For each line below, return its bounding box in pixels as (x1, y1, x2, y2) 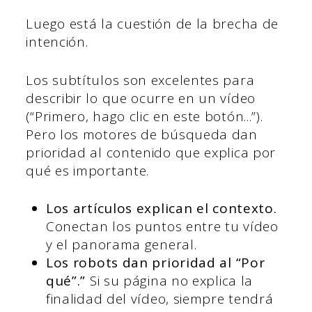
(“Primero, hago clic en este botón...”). (26, 107, 263, 125)
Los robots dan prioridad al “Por (45, 253, 265, 272)
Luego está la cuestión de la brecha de (26, 15, 279, 33)
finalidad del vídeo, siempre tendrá (45, 290, 274, 309)
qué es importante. (26, 161, 150, 180)
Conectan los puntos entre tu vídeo (45, 217, 279, 236)
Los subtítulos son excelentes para (26, 70, 255, 89)
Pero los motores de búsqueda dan (26, 125, 258, 143)
